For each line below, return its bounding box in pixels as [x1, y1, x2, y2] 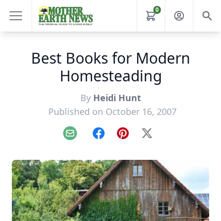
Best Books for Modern [31, 48, 190, 68]
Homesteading [59, 66, 162, 86]
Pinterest [122, 133, 156, 144]
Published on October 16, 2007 [48, 106, 177, 117]
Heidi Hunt [93, 92, 141, 104]
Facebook [98, 133, 134, 144]
